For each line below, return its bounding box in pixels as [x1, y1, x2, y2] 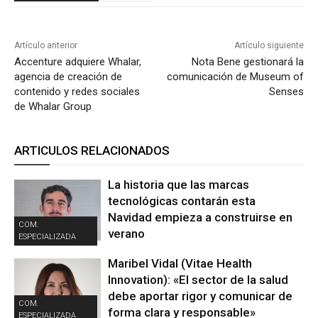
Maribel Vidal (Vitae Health [108, 256, 253, 271]
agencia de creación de [14, 70, 122, 84]
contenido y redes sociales [14, 85, 140, 99]
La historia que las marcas [108, 177, 250, 192]
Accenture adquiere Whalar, [14, 55, 141, 69]
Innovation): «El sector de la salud [108, 273, 289, 287]
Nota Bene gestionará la [191, 55, 304, 69]
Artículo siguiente [234, 40, 304, 51]
